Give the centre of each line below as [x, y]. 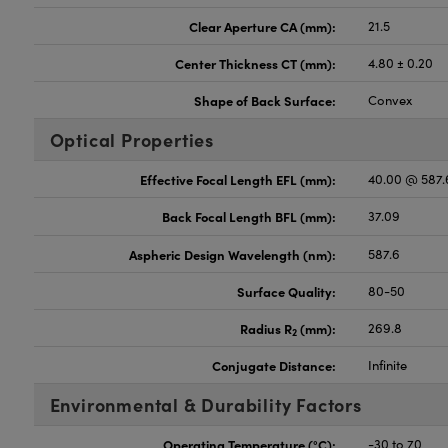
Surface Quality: [287, 291]
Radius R [266, 328]
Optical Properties [131, 139]
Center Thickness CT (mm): [256, 63]
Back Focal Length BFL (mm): [249, 216]
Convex [390, 100]
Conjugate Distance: [274, 365]
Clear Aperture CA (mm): [263, 26]
